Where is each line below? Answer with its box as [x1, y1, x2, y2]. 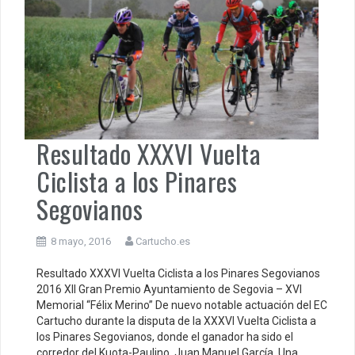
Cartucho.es [136, 235, 190, 247]
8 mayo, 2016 [51, 235, 111, 247]
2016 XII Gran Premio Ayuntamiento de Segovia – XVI [36, 282, 302, 296]
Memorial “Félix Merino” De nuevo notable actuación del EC [36, 298, 327, 311]
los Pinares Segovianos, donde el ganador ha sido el [36, 330, 293, 343]
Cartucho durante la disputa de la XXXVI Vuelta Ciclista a [36, 314, 316, 327]
